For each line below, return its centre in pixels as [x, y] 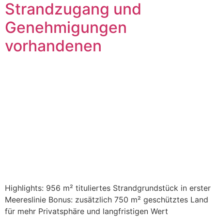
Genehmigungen [66, 28]
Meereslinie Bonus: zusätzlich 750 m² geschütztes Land [107, 200]
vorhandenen [53, 46]
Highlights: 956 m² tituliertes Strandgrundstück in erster [108, 188]
